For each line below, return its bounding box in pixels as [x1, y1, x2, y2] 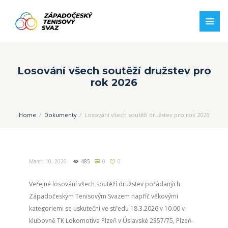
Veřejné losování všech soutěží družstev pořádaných [28, 179, 180, 188]
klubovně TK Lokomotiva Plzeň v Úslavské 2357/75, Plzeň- [28, 216, 193, 225]
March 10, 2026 [28, 157, 67, 165]
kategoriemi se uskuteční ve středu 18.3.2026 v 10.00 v [28, 204, 185, 213]
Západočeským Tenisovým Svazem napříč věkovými [28, 191, 178, 201]
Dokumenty [44, 111, 77, 119]
